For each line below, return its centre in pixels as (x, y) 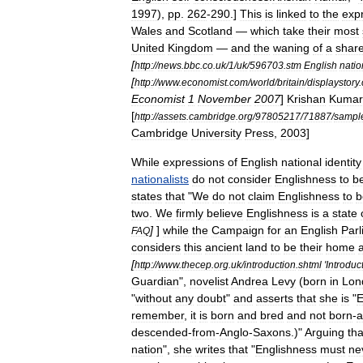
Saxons (272, 332)
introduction (270, 265)
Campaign (238, 230)
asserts (275, 298)
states (147, 196)
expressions (194, 162)
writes (210, 349)
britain (291, 82)
